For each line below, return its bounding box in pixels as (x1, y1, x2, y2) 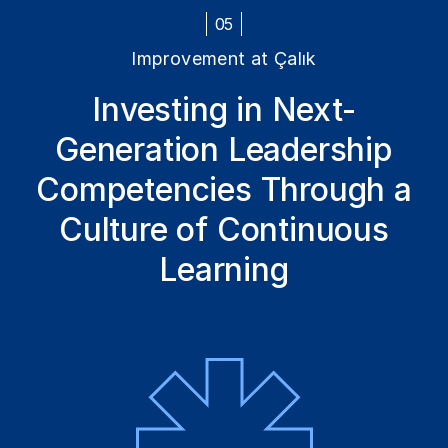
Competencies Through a (36, 169, 412, 209)
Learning (159, 249, 289, 289)
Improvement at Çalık (131, 47, 317, 69)
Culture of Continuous (59, 209, 389, 249)
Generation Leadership (55, 129, 393, 169)
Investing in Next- (92, 89, 356, 129)
